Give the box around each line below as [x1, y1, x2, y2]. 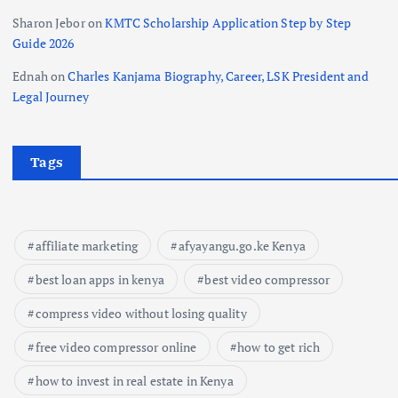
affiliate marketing [35, 237, 139, 255]
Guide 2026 [12, 34, 75, 52]
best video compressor [204, 271, 330, 289]
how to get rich [237, 338, 321, 356]
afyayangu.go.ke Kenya [178, 237, 306, 255]
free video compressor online [35, 338, 197, 356]
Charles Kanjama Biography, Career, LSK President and [68, 68, 369, 85]
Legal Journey [12, 88, 89, 106]
